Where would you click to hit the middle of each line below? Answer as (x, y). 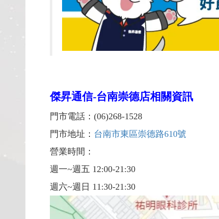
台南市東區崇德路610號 (141, 134)
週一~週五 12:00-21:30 (93, 169)
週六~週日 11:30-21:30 (93, 186)
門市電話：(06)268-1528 (96, 116)
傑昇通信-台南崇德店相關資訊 (121, 96)
